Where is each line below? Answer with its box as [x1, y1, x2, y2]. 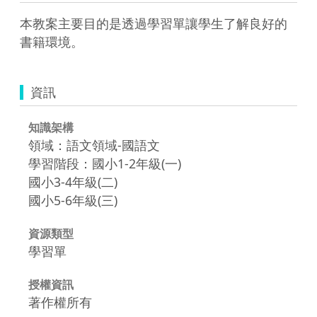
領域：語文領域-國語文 [28, 136, 160, 154]
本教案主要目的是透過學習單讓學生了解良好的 [20, 14, 287, 32]
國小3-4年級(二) [28, 173, 117, 190]
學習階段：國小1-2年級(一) [28, 154, 181, 172]
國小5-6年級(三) [28, 191, 117, 209]
